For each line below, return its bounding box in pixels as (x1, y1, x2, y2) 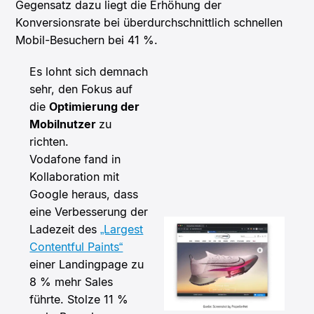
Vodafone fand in (29, 151, 121, 166)
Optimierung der (49, 99, 140, 114)
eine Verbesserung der (29, 204, 149, 219)
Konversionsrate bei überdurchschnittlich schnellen (15, 15, 283, 29)
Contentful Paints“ (29, 239, 123, 254)
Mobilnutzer (29, 116, 100, 131)
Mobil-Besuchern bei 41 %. (15, 32, 158, 47)
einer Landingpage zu (29, 257, 144, 271)
